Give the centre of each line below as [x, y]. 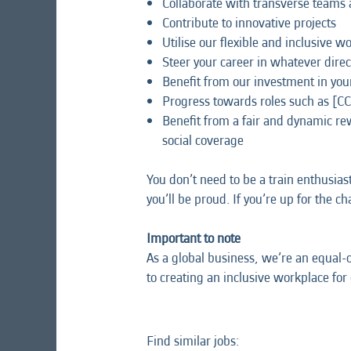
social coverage [203, 140]
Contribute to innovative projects [249, 23]
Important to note [194, 238]
